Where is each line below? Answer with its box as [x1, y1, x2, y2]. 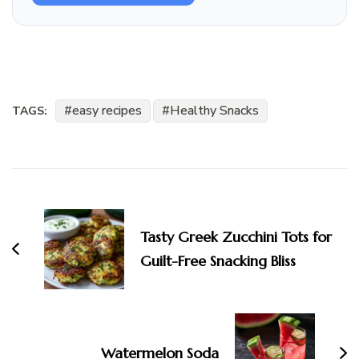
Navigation [11, 192, 122, 221]
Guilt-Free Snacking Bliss [140, 251, 296, 270]
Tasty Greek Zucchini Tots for [140, 227, 332, 246]
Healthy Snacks [170, 101, 259, 119]
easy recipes [72, 101, 142, 119]
